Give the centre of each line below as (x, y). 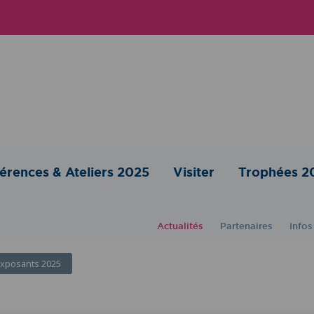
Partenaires (247, 226)
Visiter (194, 172)
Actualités (180, 226)
